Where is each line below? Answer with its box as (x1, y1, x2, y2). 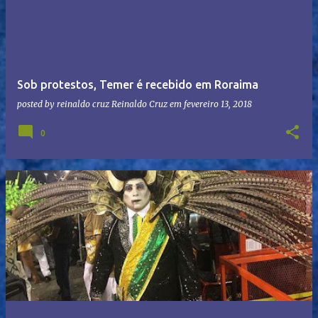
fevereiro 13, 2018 (184, 98, 252, 109)
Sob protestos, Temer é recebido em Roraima (17, 77, 258, 91)
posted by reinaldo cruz (17, 98, 111, 109)
